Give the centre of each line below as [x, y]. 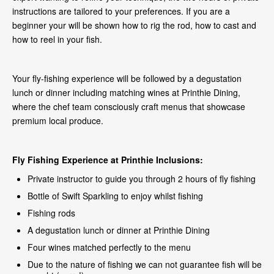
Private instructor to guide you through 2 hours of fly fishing [143, 179]
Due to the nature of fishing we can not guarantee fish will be [145, 265]
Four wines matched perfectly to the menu [109, 247]
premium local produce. [58, 121]
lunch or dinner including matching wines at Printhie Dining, [126, 93]
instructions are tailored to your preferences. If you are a [121, 11]
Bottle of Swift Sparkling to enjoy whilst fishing [115, 196]
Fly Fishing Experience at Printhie [84, 160]
